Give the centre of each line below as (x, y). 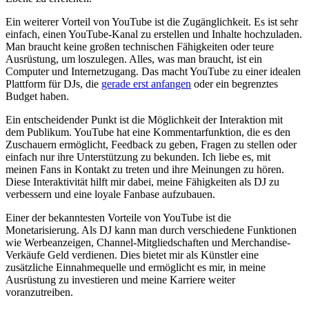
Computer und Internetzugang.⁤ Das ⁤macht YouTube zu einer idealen (153, 72)
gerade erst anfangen (146, 84)
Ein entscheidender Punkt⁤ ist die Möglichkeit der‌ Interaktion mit (144, 120)
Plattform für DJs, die (53, 84)
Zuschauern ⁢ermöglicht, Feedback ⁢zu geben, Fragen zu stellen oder (151, 145)
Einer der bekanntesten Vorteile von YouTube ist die (118, 218)
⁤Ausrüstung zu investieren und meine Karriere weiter (120, 280)
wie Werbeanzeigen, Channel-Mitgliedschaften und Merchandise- (148, 243)
